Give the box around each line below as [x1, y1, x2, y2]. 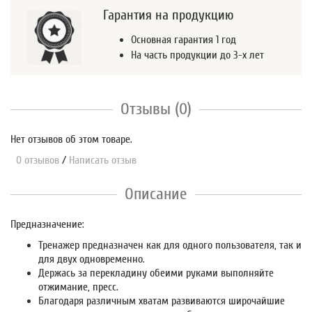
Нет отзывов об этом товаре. [10, 132, 132, 146]
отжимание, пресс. [38, 280, 118, 293]
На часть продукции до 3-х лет [131, 48, 264, 61]
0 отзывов [10, 153, 59, 166]
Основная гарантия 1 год [131, 33, 236, 46]
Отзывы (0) [120, 99, 192, 118]
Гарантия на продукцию [103, 6, 234, 23]
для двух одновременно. [38, 252, 145, 265]
